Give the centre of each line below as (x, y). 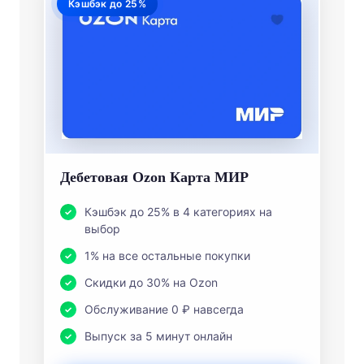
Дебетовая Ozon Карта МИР (154, 178)
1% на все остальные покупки (167, 256)
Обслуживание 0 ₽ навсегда (164, 310)
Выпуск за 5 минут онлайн (158, 336)
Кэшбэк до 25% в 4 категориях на (178, 212)
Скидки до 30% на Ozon (151, 283)
